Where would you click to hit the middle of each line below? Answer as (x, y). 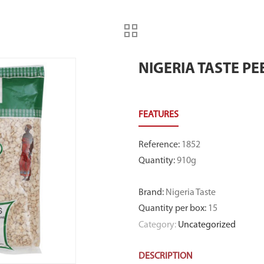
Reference (158, 145)
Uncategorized (207, 225)
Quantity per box (171, 209)
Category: (158, 225)
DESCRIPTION (165, 257)
